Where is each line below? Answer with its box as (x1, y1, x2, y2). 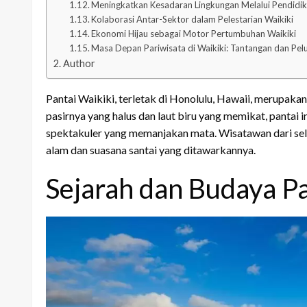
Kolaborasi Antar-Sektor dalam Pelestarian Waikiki (91, 13, 294, 25)
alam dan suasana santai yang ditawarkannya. (46, 143, 256, 156)
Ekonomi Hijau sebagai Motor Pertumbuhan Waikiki (91, 27, 297, 39)
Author (62, 57, 95, 69)
